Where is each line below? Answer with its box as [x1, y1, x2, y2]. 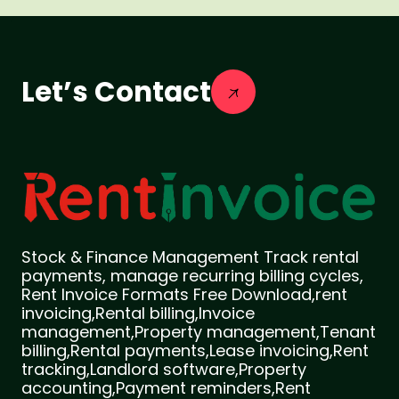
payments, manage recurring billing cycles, [21, 265, 363, 288]
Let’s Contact [21, 72, 211, 111]
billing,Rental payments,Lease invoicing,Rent [21, 339, 369, 362]
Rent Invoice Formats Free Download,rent [21, 283, 347, 306]
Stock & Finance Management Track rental [21, 246, 359, 269]
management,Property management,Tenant [21, 321, 376, 344]
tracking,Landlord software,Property [21, 358, 306, 381]
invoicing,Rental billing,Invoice [21, 302, 255, 325]
